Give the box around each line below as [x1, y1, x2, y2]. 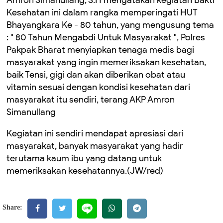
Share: [2, 203, 22, 211]
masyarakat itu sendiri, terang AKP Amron [6, 94, 175, 105]
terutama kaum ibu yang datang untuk [6, 152, 162, 164]
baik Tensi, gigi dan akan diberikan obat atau [6, 69, 185, 80]
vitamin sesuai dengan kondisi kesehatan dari [6, 81, 190, 93]
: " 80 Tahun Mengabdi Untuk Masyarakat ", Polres [6, 31, 205, 43]
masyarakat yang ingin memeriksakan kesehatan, [6, 56, 206, 68]
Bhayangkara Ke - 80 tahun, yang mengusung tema [6, 19, 214, 30]
